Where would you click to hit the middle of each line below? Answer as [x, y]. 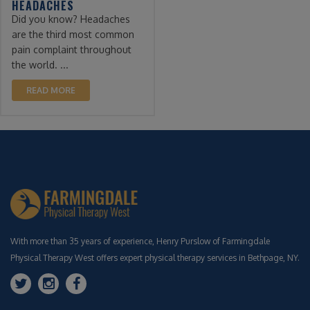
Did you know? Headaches [71, 19]
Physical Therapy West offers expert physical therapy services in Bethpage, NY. [155, 257]
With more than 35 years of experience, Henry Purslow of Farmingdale [140, 241]
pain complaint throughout [72, 49]
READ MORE [51, 90]
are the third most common [73, 34]
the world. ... [40, 64]
